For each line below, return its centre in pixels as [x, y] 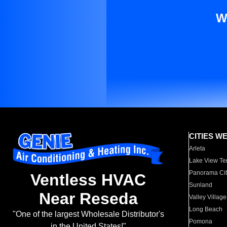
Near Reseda [88, 199]
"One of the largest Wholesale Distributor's [88, 214]
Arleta [197, 148]
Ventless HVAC [88, 180]
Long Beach [206, 209]
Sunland [201, 185]
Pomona [201, 221]
